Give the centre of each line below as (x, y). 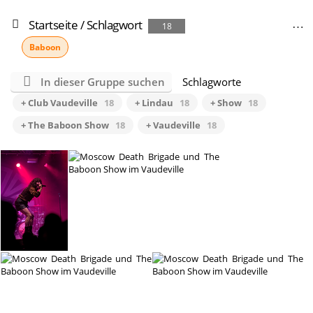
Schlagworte (211, 82)
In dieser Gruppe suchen (102, 82)
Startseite (53, 25)
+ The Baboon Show (65, 125)
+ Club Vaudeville (59, 103)
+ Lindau (154, 103)
